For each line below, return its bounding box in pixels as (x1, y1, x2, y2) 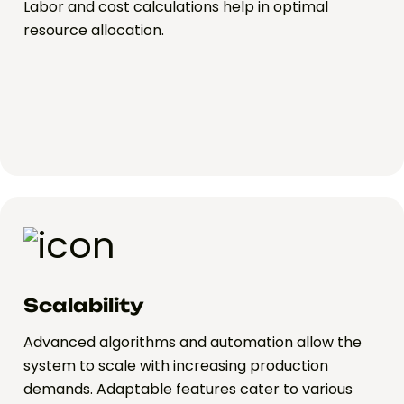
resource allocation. (23, 20, 164, 41)
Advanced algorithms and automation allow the (23, 332, 362, 353)
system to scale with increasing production (23, 355, 328, 377)
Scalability (23, 294, 144, 317)
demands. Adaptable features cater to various (23, 379, 353, 400)
